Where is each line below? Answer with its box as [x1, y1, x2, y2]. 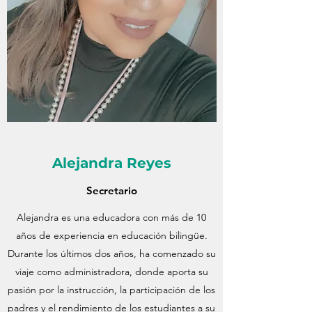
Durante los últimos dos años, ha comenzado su [7, 247, 216, 260]
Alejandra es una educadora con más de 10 [17, 211, 206, 224]
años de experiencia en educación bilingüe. [15, 229, 208, 242]
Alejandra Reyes [52, 155, 171, 171]
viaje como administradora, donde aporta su [15, 265, 208, 278]
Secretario [86, 184, 137, 197]
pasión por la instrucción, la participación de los [8, 283, 215, 296]
